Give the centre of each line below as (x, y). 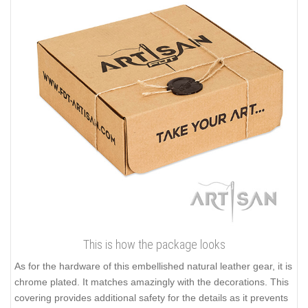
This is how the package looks (154, 244)
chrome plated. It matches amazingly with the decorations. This (152, 282)
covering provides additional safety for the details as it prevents (151, 297)
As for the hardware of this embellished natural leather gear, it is (153, 266)
